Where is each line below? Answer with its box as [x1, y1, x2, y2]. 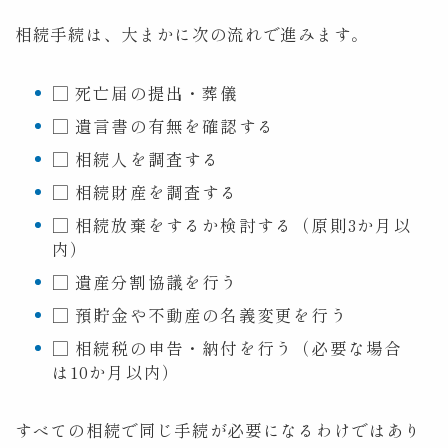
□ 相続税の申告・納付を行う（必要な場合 [51, 335, 403, 360]
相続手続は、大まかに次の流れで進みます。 [15, 21, 369, 46]
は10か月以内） [51, 359, 181, 384]
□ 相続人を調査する [51, 146, 221, 171]
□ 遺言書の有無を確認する [51, 113, 276, 138]
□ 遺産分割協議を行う [51, 269, 239, 294]
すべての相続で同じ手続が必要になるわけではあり [15, 417, 423, 442]
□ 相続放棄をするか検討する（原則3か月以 [51, 212, 412, 237]
